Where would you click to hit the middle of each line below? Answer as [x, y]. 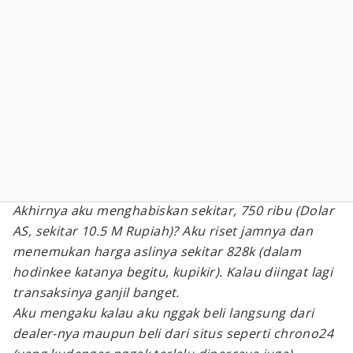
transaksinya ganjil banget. [96, 292]
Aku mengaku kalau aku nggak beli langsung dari [163, 313]
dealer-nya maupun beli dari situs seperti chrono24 [173, 333]
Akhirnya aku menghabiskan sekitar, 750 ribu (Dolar [173, 210]
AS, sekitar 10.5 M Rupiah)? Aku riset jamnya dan [163, 231]
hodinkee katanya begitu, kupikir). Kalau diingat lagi [173, 272]
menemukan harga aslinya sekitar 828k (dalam [157, 251]
